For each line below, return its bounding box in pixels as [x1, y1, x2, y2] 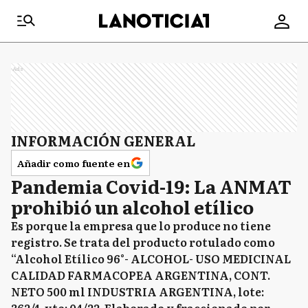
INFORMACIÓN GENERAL [11, 130, 195, 151]
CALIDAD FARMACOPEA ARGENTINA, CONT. [11, 267, 270, 283]
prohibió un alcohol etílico [11, 193, 254, 220]
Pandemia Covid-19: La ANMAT [11, 173, 291, 199]
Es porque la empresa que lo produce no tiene [11, 217, 271, 234]
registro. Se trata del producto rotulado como [11, 234, 275, 250]
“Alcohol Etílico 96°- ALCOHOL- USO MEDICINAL [11, 250, 291, 267]
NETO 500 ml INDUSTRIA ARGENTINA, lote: [11, 283, 264, 300]
